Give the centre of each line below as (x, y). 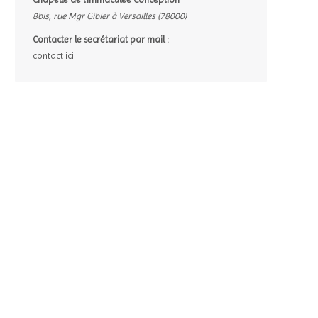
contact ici (53, 55)
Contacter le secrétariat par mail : (101, 39)
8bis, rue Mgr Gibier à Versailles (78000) (110, 16)
